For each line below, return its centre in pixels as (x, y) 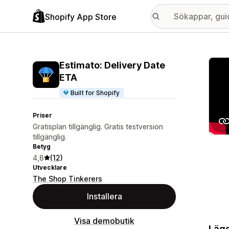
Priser (42, 115)
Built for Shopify (95, 93)
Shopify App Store (81, 17)
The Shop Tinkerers (67, 179)
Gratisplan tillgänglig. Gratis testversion (98, 127)
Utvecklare (50, 167)
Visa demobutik (104, 221)
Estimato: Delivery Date (112, 65)
